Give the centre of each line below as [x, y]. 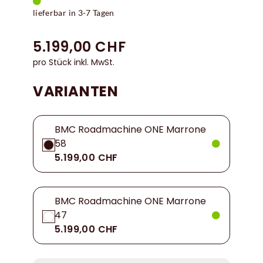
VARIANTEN [76, 91]
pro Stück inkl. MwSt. [74, 62]
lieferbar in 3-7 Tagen [74, 13]
